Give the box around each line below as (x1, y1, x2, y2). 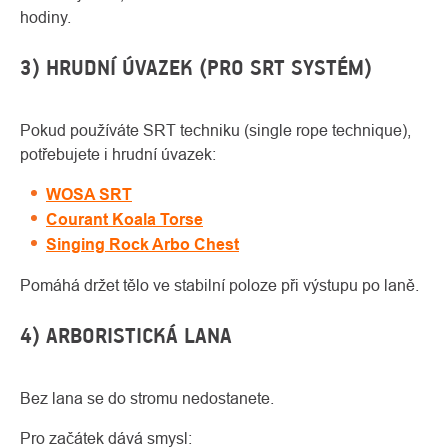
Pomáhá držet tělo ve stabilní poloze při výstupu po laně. (20, 276, 419, 295)
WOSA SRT (46, 185, 132, 205)
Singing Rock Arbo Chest (46, 235, 239, 255)
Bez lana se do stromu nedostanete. (20, 389, 274, 408)
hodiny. (20, 8, 71, 27)
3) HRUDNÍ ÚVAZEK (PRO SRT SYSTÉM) (20, 55, 372, 81)
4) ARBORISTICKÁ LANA (20, 323, 232, 349)
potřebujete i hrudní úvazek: (20, 145, 216, 164)
